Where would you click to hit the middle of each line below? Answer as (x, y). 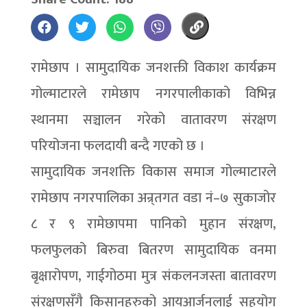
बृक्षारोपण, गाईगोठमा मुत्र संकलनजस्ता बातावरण (153, 276)
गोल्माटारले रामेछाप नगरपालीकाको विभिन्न (153, 94)
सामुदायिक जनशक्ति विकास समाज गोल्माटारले (153, 172)
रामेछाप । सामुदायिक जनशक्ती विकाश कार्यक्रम (153, 68)
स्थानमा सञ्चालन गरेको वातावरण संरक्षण (153, 120)
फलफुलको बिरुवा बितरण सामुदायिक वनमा (153, 250)
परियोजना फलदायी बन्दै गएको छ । (118, 146)
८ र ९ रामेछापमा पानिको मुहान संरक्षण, (153, 224)
